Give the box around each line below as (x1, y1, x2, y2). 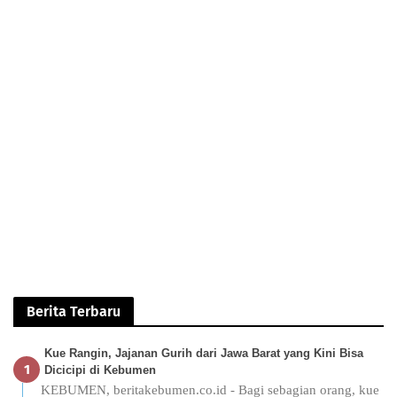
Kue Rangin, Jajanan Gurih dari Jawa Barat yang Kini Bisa (44, 346, 363, 360)
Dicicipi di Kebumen (44, 362, 156, 377)
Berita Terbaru (27, 302, 121, 320)
